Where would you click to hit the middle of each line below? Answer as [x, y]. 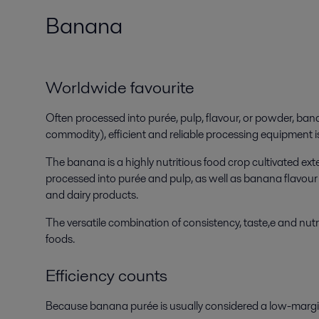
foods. [60, 239]
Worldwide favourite [120, 88]
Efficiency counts [106, 276]
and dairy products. [92, 195]
